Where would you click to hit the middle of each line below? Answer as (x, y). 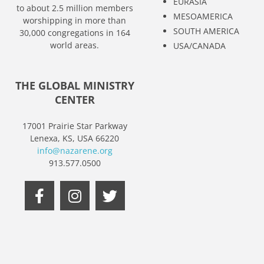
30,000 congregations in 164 (75, 33)
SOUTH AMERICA (206, 31)
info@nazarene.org (75, 151)
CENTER (75, 100)
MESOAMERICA (203, 16)
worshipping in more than (75, 20)
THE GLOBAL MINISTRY (75, 86)
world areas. (75, 45)
